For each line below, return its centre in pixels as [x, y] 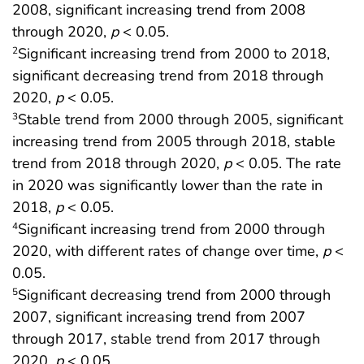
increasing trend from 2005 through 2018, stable [174, 142]
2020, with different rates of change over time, [167, 251]
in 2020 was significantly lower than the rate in [167, 186]
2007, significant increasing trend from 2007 [159, 317]
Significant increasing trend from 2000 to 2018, [174, 54]
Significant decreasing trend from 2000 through [174, 295]
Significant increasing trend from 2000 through [171, 230]
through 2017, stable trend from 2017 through [166, 339]
